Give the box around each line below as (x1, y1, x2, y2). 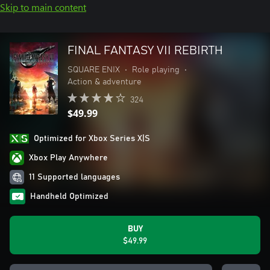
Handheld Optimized (30, 192, 108, 201)
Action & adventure (67, 78, 142, 86)
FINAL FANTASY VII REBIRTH (67, 45, 223, 57)
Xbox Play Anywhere (29, 154, 108, 162)
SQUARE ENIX (67, 66, 120, 74)
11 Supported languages (29, 173, 120, 181)
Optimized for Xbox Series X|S (34, 134, 150, 143)
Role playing (132, 66, 180, 74)
